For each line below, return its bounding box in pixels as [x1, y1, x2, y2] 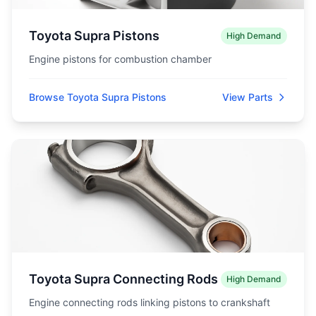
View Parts [222, 91, 273, 103]
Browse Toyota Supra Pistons [29, 91, 166, 103]
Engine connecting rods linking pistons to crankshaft [29, 296, 270, 308]
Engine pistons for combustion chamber [29, 53, 212, 65]
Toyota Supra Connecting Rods [29, 272, 218, 286]
